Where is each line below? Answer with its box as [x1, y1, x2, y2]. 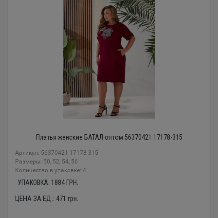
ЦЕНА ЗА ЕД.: [15, 194, 56, 203]
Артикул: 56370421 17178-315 [15, 149, 98, 156]
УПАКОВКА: [18, 178, 51, 186]
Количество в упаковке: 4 [15, 166, 86, 174]
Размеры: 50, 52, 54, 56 [15, 158, 78, 165]
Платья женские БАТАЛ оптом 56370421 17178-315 [36, 133, 182, 141]
